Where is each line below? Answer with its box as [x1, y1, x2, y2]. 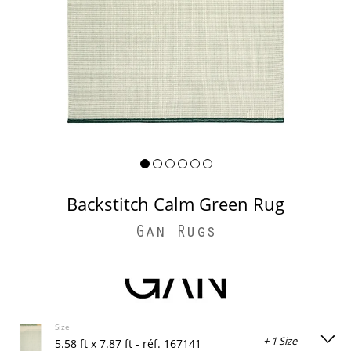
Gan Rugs [135, 225, 216, 242]
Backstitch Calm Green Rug [78, 192, 284, 215]
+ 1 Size [263, 334, 297, 348]
